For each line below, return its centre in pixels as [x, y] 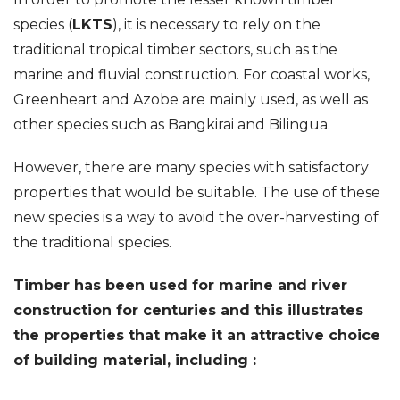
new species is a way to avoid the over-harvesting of [196, 217]
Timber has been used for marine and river [180, 285]
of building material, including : [135, 360]
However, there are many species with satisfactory [191, 167]
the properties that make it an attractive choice [197, 335]
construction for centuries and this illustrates [188, 310]
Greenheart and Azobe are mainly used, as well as [191, 100]
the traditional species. [92, 242]
